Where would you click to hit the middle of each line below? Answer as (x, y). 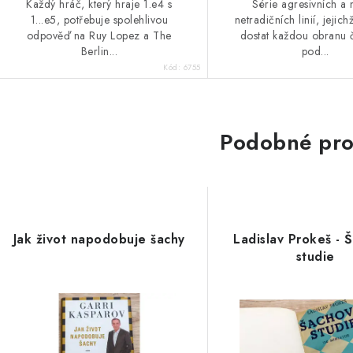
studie (315, 256)
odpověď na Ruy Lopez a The (99, 35)
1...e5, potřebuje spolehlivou (99, 19)
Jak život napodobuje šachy (99, 239)
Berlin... (99, 51)
